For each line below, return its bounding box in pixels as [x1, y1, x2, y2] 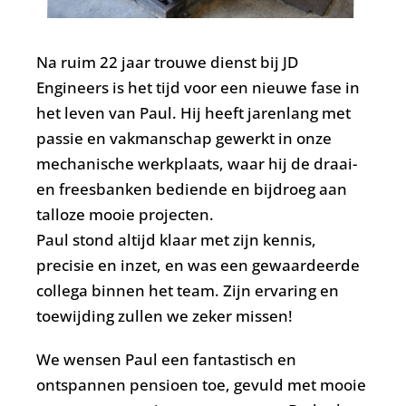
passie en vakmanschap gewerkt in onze [35, 127, 332, 149]
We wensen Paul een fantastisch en [35, 348, 296, 370]
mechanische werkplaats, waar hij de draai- [35, 152, 357, 174]
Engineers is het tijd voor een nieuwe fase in [35, 76, 360, 98]
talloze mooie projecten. [35, 203, 214, 225]
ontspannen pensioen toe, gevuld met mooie [35, 373, 366, 395]
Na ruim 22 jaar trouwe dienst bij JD [35, 51, 298, 72]
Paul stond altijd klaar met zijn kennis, [35, 228, 316, 250]
